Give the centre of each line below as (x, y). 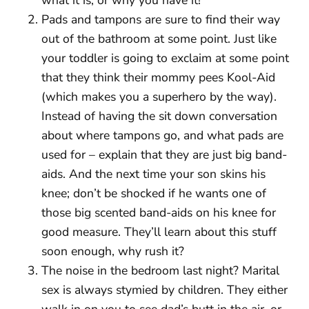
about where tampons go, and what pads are (162, 135)
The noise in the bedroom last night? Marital (160, 270)
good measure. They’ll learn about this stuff (159, 231)
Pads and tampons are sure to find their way (161, 19)
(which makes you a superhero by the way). (159, 96)
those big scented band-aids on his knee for (159, 212)
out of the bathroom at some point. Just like (159, 38)
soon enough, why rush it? (113, 251)
